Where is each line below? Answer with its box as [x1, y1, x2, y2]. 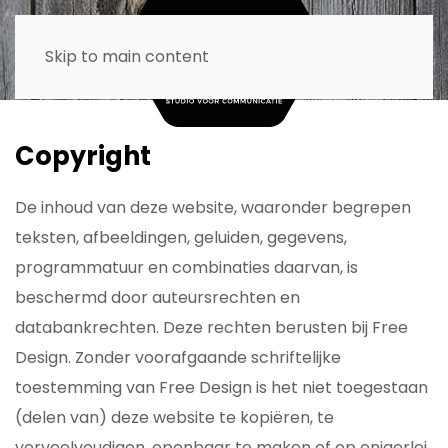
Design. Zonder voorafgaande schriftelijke [15, 346, 341, 369]
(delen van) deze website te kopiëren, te [15, 406, 334, 429]
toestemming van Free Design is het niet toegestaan [15, 376, 428, 399]
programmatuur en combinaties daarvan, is [15, 256, 358, 279]
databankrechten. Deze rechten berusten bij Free [15, 316, 408, 339]
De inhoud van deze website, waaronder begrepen [15, 196, 411, 219]
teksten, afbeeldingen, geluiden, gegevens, [15, 226, 347, 249]
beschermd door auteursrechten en [15, 286, 300, 309]
